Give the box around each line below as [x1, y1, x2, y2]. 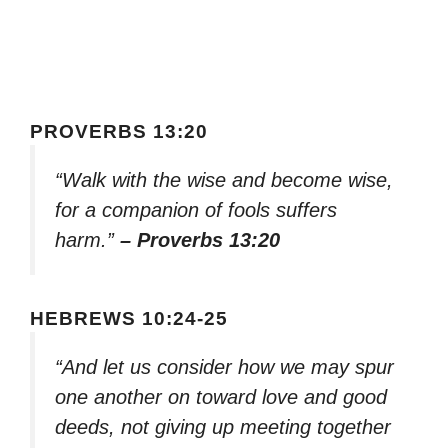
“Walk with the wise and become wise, [55, 169, 393, 192]
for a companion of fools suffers [55, 199, 337, 222]
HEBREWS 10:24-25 [30, 307, 228, 329]
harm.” [55, 229, 120, 252]
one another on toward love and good [55, 385, 387, 408]
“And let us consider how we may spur [55, 355, 394, 378]
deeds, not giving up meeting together [55, 415, 391, 438]
